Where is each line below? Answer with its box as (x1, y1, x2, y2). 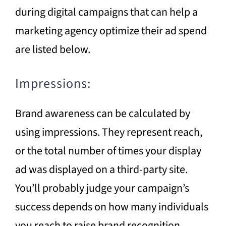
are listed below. (15, 41, 90, 58)
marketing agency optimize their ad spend (15, 22, 207, 39)
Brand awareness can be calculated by (15, 105, 190, 122)
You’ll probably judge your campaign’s (15, 180, 189, 196)
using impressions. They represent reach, (15, 124, 202, 140)
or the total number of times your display (15, 142, 201, 159)
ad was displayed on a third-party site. (15, 161, 188, 178)
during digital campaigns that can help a (15, 4, 198, 20)
